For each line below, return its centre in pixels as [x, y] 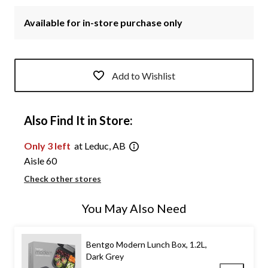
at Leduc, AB [100, 146]
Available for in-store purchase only [103, 23]
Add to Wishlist [144, 75]
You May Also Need [134, 208]
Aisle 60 [40, 160]
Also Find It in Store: [78, 121]
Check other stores [63, 178]
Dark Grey [105, 256]
